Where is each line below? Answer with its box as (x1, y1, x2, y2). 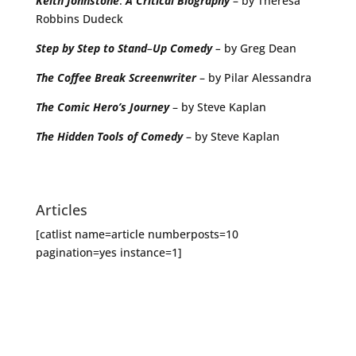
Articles (35, 199, 87, 219)
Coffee (56, 70, 91, 86)
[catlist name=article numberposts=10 (35, 226, 238, 242)
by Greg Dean (223, 41, 296, 56)
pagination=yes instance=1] (35, 244, 182, 260)
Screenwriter (128, 70, 196, 86)
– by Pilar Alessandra (195, 70, 311, 86)
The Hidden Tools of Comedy (35, 129, 183, 145)
